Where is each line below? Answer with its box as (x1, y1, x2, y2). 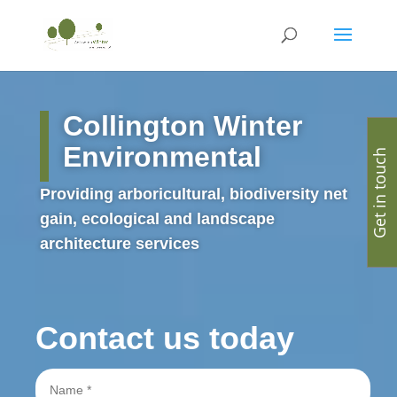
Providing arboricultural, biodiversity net (39, 184, 347, 203)
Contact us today (35, 319, 294, 356)
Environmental (62, 140, 261, 173)
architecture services (39, 234, 199, 253)
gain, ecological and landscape (39, 209, 275, 228)
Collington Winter (62, 109, 302, 142)
